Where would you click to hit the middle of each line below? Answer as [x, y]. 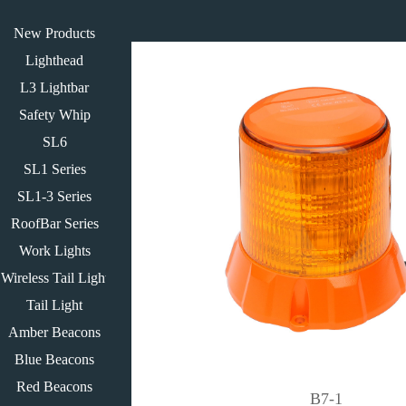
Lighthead [54, 60]
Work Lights [54, 251]
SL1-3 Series [54, 196]
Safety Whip [54, 115]
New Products [54, 33]
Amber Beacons [54, 332]
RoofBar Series [54, 223]
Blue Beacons [54, 359]
